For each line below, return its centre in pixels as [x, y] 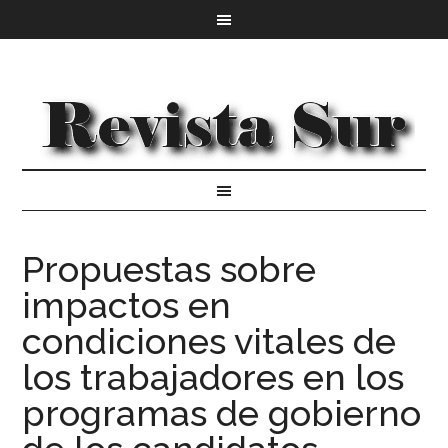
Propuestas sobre [169, 269]
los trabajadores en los [213, 377]
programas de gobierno [222, 413]
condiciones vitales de [209, 341]
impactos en [127, 305]
